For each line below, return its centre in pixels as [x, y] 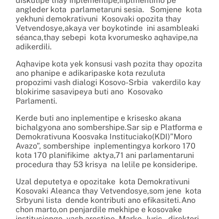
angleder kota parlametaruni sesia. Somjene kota [109, 9]
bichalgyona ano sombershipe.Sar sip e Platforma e [109, 127]
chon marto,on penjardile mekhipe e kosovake [99, 209]
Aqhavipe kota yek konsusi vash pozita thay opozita [109, 64]
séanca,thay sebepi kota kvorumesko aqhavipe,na [107, 37]
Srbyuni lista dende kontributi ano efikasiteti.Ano [107, 200]
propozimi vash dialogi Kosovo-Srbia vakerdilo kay [108, 82]
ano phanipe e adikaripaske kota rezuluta [92, 73]
